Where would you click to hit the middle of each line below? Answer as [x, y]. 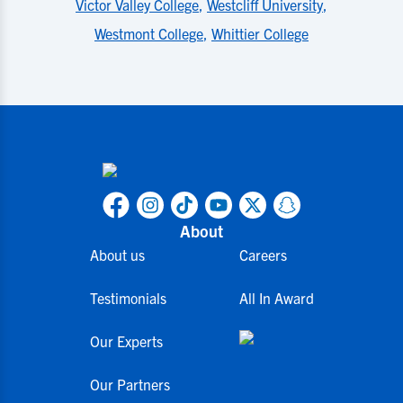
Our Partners [130, 384]
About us [117, 255]
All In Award [276, 298]
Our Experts [126, 341]
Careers [263, 255]
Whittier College [260, 33]
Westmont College [149, 33]
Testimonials [128, 298]
